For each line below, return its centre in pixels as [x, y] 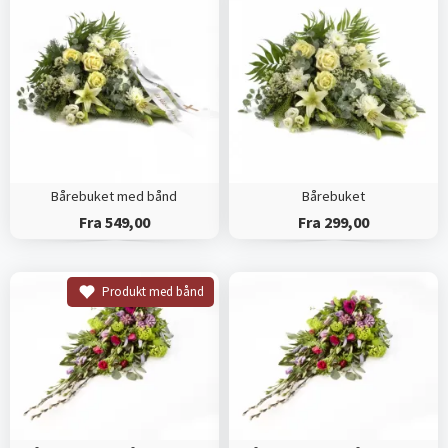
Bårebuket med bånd [114, 195]
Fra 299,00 [333, 221]
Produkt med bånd [152, 291]
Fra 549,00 [114, 221]
